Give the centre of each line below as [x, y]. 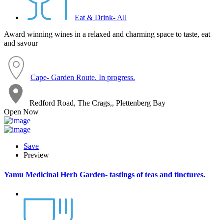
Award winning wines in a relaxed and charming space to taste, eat [107, 34]
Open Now [21, 112]
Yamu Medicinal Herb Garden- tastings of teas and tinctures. [105, 174]
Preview [36, 155]
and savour [21, 43]
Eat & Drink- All [101, 18]
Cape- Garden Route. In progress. [83, 78]
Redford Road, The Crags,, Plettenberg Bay [97, 103]
